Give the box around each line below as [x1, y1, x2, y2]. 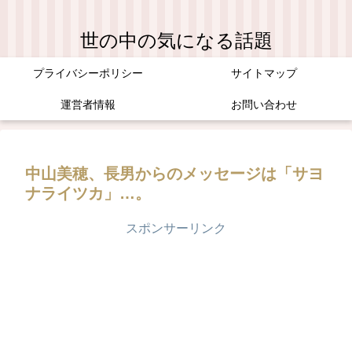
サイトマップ [231, 67, 297, 79]
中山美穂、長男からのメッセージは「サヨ [25, 165, 324, 182]
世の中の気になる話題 [79, 30, 273, 51]
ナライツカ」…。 [25, 185, 151, 202]
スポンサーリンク [126, 222, 226, 235]
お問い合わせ [231, 98, 297, 111]
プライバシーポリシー [33, 67, 143, 79]
